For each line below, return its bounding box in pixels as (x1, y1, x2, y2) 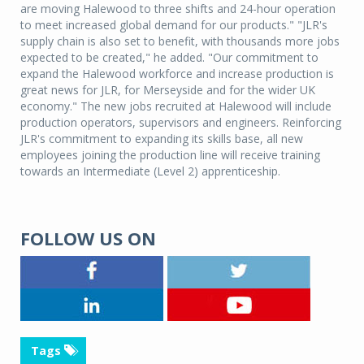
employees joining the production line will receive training (20, 147, 320, 163)
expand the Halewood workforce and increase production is (20, 66, 334, 82)
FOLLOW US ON (20, 226, 156, 251)
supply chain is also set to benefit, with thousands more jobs (20, 33, 340, 50)
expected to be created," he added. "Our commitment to (20, 50, 318, 66)
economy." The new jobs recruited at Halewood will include (20, 98, 331, 115)
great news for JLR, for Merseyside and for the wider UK (20, 82, 315, 98)
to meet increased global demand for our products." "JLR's (20, 17, 327, 33)
